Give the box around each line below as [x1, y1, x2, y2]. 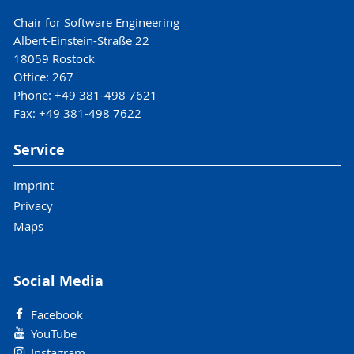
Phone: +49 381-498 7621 [13, 87, 157, 103]
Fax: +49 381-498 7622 [13, 105, 141, 121]
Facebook [30, 307, 83, 323]
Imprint [13, 176, 54, 193]
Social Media [13, 270, 104, 291]
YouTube [30, 326, 77, 342]
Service [13, 140, 65, 160]
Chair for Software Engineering [13, 14, 179, 30]
